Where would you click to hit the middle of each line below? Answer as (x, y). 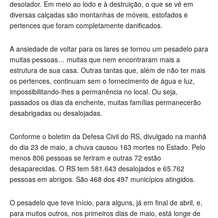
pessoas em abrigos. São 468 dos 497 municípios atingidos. (102, 179)
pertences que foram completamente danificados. (86, 26)
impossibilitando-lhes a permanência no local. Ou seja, (94, 92)
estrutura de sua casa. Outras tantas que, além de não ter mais (108, 70)
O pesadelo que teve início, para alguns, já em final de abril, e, (106, 203)
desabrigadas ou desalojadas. (56, 113)
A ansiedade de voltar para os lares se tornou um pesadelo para (109, 49)
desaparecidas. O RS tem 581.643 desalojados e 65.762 (97, 169)
